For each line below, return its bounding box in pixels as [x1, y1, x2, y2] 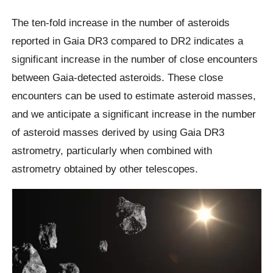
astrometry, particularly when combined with [12, 144, 213, 157]
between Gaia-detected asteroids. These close [12, 71, 224, 84]
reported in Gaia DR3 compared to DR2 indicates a [12, 35, 244, 48]
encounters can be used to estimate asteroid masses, [12, 90, 257, 102]
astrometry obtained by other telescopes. [12, 163, 199, 175]
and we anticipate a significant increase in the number [12, 108, 257, 121]
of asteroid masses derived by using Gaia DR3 [12, 126, 225, 139]
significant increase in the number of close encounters [12, 53, 258, 66]
